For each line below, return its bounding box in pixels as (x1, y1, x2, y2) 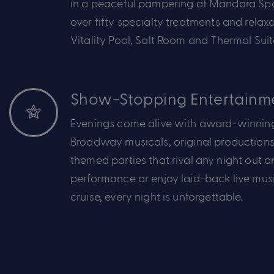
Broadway (70, 134, 123, 147)
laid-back (179, 171, 233, 184)
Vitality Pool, (70, 32, 136, 46)
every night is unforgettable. (102, 189, 243, 202)
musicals (122, 134, 169, 147)
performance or (70, 171, 152, 184)
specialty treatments (114, 14, 220, 28)
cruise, (70, 189, 103, 202)
